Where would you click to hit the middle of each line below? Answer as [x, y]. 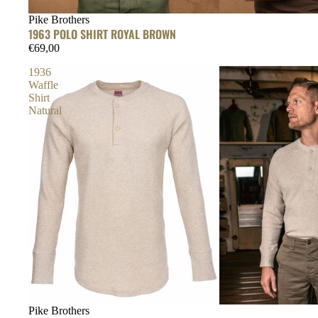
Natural [45, 110]
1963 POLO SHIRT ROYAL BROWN [102, 34]
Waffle [43, 84]
